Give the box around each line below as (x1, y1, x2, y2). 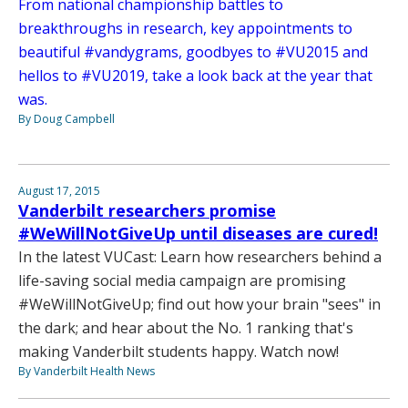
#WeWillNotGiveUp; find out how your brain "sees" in (18, 293, 381, 314)
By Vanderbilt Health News (18, 362, 155, 379)
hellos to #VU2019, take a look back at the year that (18, 65, 372, 86)
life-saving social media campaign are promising (18, 270, 346, 291)
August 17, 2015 (18, 182, 100, 199)
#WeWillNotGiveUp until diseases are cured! (18, 221, 378, 244)
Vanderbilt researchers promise (18, 199, 276, 221)
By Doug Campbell (18, 110, 115, 127)
